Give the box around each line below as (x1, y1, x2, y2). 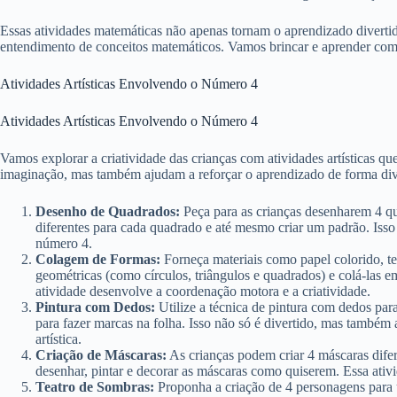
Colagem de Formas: (35, 252, 160, 268)
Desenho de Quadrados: (35, 204, 180, 220)
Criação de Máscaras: (35, 347, 167, 363)
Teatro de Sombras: (35, 379, 154, 395)
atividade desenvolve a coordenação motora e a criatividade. (35, 284, 370, 300)
